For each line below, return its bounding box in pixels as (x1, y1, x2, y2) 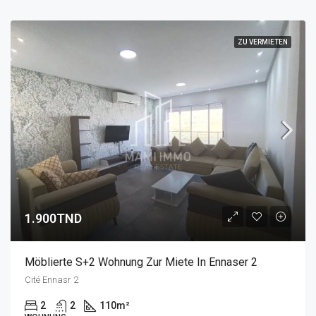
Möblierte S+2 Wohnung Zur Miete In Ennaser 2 (25, 255, 257, 269)
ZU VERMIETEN (238, 37, 288, 46)
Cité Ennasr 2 (25, 274, 78, 285)
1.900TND (25, 211, 82, 226)
